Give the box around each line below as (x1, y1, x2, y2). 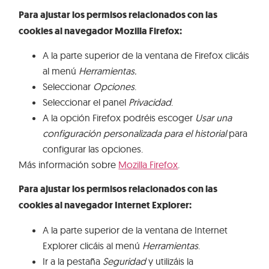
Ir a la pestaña (43, 255, 103, 267)
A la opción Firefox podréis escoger (43, 111, 196, 124)
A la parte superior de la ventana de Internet (43, 223, 228, 236)
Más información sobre (19, 158, 119, 171)
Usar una (195, 111, 232, 124)
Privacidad (128, 95, 172, 108)
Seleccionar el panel (43, 95, 129, 108)
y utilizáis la (146, 255, 194, 267)
